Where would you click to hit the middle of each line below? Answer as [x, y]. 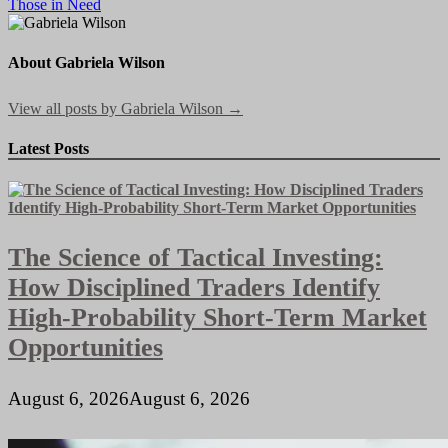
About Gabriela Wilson [86, 62]
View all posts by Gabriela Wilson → [125, 109]
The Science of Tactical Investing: [195, 257]
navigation [61, 17]
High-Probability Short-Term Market [217, 317]
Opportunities [85, 347]
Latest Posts [48, 148]
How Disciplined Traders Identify [194, 287]
